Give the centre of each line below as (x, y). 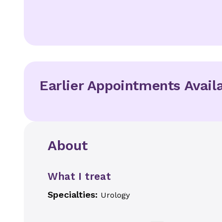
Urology (115, 195)
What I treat (79, 176)
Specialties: (74, 194)
